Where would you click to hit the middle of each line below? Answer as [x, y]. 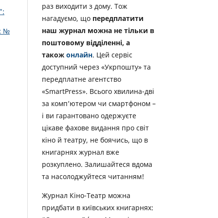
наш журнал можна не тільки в [98, 31]
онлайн [79, 55]
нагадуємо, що [67, 18]
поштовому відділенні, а [86, 43]
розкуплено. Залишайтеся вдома [97, 164]
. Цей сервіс [112, 55]
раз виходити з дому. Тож [85, 6]
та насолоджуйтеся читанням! [93, 177]
